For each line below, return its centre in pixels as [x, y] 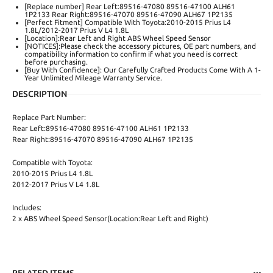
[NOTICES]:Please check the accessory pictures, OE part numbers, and [140, 46]
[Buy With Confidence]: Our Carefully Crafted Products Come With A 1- [143, 70]
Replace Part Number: [49, 118]
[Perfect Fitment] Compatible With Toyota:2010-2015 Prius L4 [128, 23]
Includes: [27, 208]
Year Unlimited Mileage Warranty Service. [93, 78]
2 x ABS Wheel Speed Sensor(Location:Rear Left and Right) [110, 219]
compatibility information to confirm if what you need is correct [131, 54]
